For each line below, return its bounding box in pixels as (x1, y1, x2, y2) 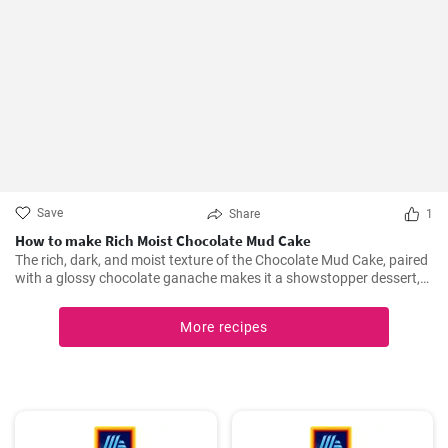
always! (15, 288, 63, 304)
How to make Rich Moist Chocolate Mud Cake (15, 231, 311, 250)
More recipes (180, 319, 268, 335)
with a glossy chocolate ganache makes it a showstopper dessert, (15, 270, 420, 286)
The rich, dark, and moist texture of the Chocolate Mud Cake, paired (15, 252, 428, 268)
